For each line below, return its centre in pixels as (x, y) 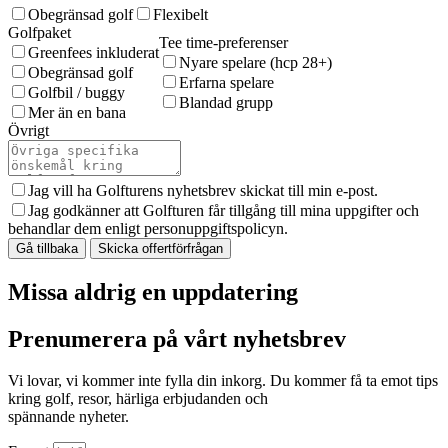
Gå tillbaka (47, 248)
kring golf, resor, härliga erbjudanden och (138, 399)
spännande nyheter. (68, 417)
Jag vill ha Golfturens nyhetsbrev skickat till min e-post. (203, 190)
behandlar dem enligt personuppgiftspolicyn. (148, 228)
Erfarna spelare (226, 82)
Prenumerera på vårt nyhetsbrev (177, 338)
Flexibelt (180, 14)
